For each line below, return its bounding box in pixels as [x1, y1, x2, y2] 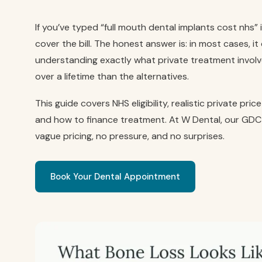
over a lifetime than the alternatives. [35, 70, 189, 82]
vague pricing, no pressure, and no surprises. [35, 129, 225, 142]
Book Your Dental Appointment [50, 170, 180, 182]
